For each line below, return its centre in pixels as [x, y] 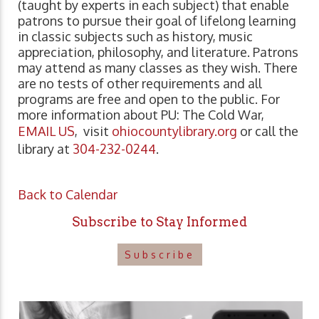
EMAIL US [46, 131]
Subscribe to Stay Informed [159, 221]
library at [45, 148]
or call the [268, 131]
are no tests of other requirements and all [140, 83]
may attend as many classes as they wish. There [158, 67]
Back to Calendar [68, 194]
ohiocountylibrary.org [174, 131]
